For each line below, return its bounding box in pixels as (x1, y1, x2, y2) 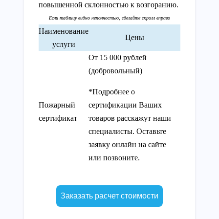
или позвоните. (88, 153, 142, 162)
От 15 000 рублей (88, 53, 147, 62)
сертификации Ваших (88, 100, 162, 109)
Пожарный (39, 100, 75, 109)
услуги (52, 40, 75, 48)
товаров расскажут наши (88, 113, 171, 122)
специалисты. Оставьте (88, 127, 166, 135)
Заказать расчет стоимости (61, 191, 158, 200)
